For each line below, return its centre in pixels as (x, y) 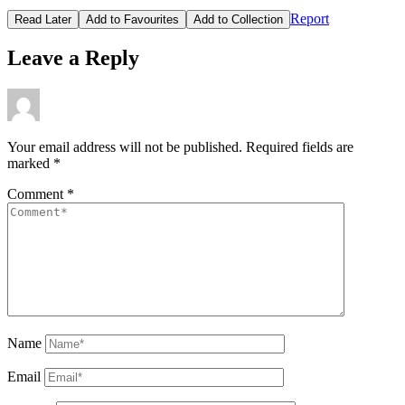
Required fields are (300, 147)
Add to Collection (238, 19)
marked (30, 164)
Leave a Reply (73, 58)
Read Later (43, 19)
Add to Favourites (132, 19)
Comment (37, 194)
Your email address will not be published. (125, 147)
